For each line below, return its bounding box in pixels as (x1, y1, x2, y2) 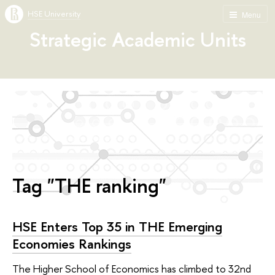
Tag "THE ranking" (12, 172, 166, 199)
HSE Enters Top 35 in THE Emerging (12, 217, 222, 236)
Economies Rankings (12, 234, 131, 253)
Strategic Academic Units (29, 26, 246, 53)
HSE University (28, 8, 80, 19)
